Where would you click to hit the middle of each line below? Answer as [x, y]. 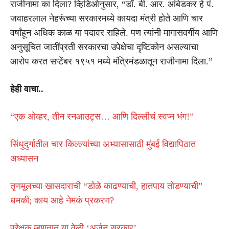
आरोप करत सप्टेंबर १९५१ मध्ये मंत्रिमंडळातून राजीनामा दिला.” [111, 61]
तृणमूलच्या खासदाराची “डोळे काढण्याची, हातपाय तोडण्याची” [106, 186]
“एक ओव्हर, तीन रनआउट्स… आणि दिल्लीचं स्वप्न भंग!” [102, 116]
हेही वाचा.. [27, 89]
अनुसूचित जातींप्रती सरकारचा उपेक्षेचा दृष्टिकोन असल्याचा [104, 47]
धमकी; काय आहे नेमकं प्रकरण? [62, 200]
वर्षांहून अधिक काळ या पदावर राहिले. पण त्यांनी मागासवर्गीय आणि [114, 32]
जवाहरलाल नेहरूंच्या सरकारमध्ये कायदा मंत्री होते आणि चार [107, 18]
